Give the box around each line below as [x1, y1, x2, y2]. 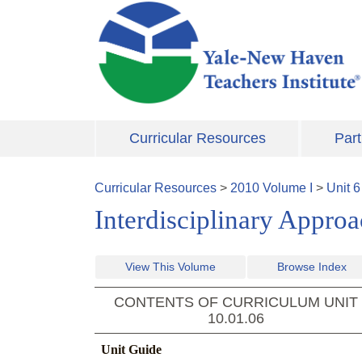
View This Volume [125, 260, 216, 274]
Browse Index [277, 260, 347, 274]
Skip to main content [95, 2, 211, 16]
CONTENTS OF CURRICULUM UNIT [114, 294, 358, 311]
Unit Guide [101, 343, 162, 357]
